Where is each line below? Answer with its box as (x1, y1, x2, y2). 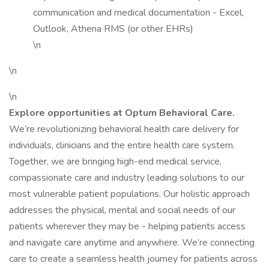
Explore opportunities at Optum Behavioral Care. (9, 106, 235, 119)
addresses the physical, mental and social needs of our (9, 204, 235, 217)
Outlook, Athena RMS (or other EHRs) (33, 22, 196, 35)
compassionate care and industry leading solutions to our (9, 171, 244, 184)
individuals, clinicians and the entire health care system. (9, 139, 235, 152)
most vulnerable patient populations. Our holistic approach (9, 187, 250, 201)
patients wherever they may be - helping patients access (9, 220, 246, 233)
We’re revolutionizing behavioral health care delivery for (9, 122, 239, 136)
